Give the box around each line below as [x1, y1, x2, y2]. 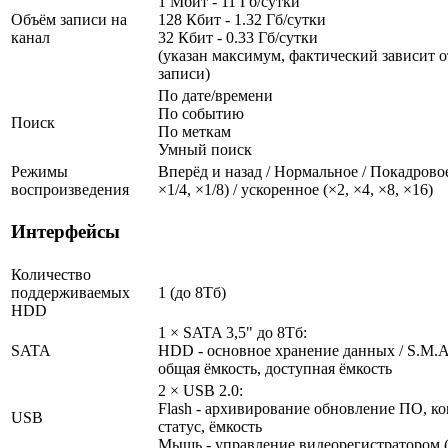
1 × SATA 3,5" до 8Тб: [158, 323, 307, 341]
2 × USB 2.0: [158, 381, 243, 399]
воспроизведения [11, 180, 129, 198]
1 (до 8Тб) [158, 283, 226, 301]
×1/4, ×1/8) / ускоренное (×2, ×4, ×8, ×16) [158, 180, 433, 198]
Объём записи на [11, 10, 127, 28]
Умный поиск [158, 140, 252, 158]
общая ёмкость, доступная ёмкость [158, 359, 392, 377]
